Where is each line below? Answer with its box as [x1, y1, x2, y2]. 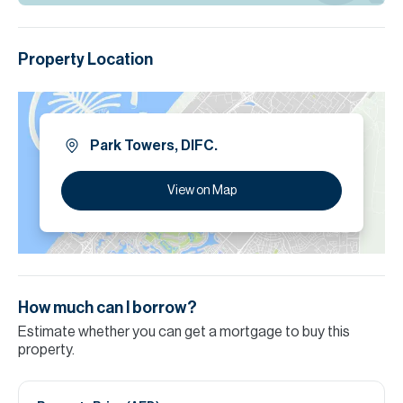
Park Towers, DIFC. [90, 139, 218, 153]
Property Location [18, 51, 153, 67]
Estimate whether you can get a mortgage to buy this [18, 325, 350, 339]
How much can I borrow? [18, 300, 197, 316]
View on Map [166, 184, 237, 197]
